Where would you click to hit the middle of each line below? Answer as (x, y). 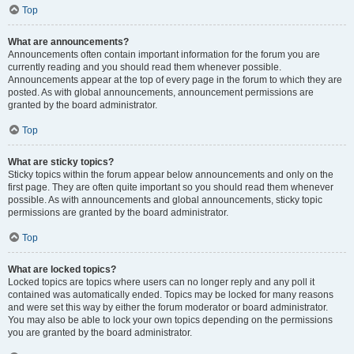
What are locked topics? (62, 269)
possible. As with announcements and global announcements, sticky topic (165, 200)
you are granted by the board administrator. (100, 333)
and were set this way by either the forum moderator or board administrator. (168, 307)
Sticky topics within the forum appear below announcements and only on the (171, 175)
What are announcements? (68, 42)
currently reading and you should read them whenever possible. (145, 67)
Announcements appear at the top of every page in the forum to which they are (175, 80)
